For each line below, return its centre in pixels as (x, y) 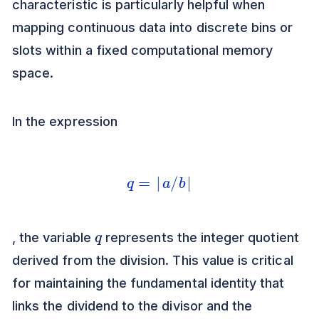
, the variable (53, 237)
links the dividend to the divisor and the (132, 305)
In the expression (65, 121)
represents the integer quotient (200, 237)
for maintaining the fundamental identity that (148, 283)
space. (33, 73)
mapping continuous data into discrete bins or (153, 27)
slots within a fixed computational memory (143, 50)
